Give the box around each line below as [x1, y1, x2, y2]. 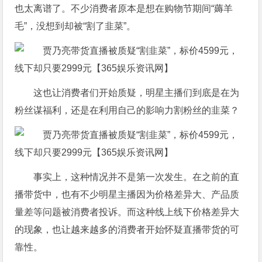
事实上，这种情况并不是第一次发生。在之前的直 [33, 171, 240, 182]
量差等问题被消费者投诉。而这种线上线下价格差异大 [15, 206, 240, 217]
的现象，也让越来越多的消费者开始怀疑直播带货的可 [15, 224, 240, 235]
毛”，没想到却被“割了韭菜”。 [15, 20, 136, 31]
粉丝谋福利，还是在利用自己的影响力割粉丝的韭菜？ [15, 105, 240, 115]
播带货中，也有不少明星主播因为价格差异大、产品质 [15, 189, 240, 199]
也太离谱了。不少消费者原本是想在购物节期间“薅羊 [15, 3, 233, 13]
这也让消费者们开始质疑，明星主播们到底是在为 [33, 87, 240, 98]
